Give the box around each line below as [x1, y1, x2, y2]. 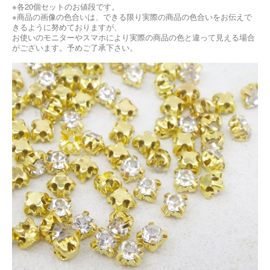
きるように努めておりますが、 [12, 20, 122, 33]
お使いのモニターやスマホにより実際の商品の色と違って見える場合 [12, 31, 255, 43]
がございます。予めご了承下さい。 [12, 41, 137, 53]
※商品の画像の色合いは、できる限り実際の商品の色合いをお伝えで [12, 10, 252, 22]
